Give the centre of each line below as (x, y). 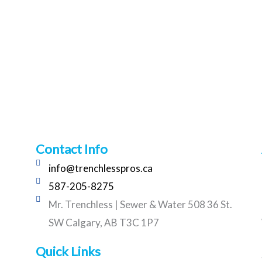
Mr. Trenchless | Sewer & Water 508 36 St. (141, 204)
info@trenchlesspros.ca (101, 168)
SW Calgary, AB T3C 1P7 (104, 222)
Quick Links (68, 251)
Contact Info (71, 149)
